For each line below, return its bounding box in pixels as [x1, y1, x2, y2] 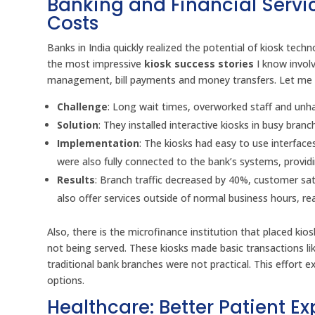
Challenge [57, 100, 108, 114]
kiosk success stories [144, 57, 255, 71]
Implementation [57, 136, 140, 150]
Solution [57, 118, 99, 132]
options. [47, 274, 85, 288]
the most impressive [47, 57, 145, 71]
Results [57, 173, 96, 187]
